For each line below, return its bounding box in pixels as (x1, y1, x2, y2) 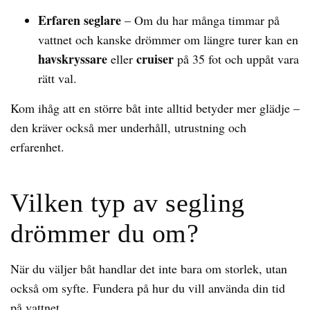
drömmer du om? (10, 219, 199, 248)
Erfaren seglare (38, 11, 121, 29)
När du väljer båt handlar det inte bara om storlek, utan (10, 260, 287, 277)
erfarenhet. (10, 138, 64, 155)
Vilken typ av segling (10, 188, 245, 217)
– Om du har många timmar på (121, 12, 280, 28)
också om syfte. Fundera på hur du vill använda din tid (10, 280, 285, 296)
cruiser (136, 50, 174, 68)
